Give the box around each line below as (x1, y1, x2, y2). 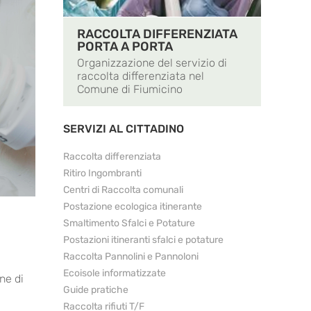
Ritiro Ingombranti (63, 167, 142, 180)
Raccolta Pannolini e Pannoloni (63, 251, 199, 263)
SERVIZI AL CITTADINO (63, 122, 184, 136)
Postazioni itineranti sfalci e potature (63, 234, 224, 246)
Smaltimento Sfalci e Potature (63, 217, 195, 230)
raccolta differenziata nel (77, 69, 204, 83)
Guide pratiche (63, 284, 128, 296)
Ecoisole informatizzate (63, 267, 166, 280)
